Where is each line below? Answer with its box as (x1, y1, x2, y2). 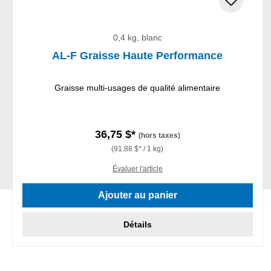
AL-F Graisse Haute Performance (52, 49, 223, 62)
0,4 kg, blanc (113, 32, 162, 42)
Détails (123, 219, 152, 229)
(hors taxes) (138, 131, 180, 140)
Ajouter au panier (97, 189, 177, 200)
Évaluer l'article (112, 164, 163, 173)
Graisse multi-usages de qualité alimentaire (54, 82, 221, 93)
